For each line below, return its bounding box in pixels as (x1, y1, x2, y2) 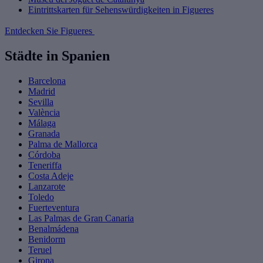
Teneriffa (28, 160, 62, 170)
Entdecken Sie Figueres (5, 25, 95, 36)
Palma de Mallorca (28, 139, 97, 149)
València (28, 107, 60, 117)
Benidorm (28, 234, 65, 244)
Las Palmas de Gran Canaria (28, 213, 134, 223)
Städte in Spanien (5, 48, 110, 63)
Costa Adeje (28, 170, 73, 181)
